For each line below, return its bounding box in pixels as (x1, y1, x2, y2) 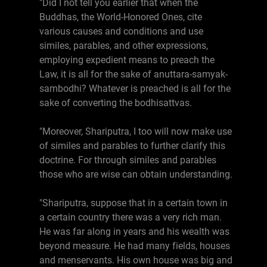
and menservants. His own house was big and (39, 254, 232, 266)
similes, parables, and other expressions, (39, 40, 208, 51)
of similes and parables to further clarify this (39, 140, 225, 151)
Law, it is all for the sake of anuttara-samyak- (39, 69, 228, 80)
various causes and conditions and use (39, 26, 203, 37)
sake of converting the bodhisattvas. (39, 97, 192, 108)
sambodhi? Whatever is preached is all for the (39, 83, 231, 94)
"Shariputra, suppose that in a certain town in (39, 197, 228, 209)
